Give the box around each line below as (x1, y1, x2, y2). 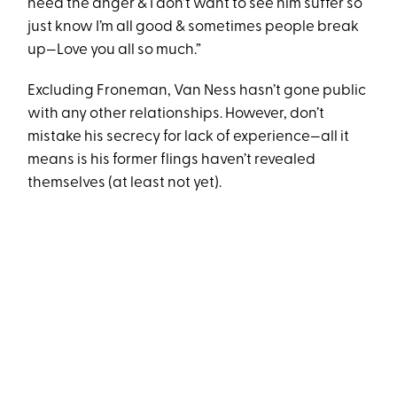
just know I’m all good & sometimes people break (27, 19, 360, 35)
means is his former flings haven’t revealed (27, 152, 316, 168)
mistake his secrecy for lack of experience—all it (27, 129, 350, 145)
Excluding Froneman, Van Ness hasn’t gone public (27, 83, 367, 99)
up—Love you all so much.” (27, 43, 202, 58)
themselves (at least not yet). (27, 175, 222, 191)
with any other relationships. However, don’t (27, 106, 325, 122)
